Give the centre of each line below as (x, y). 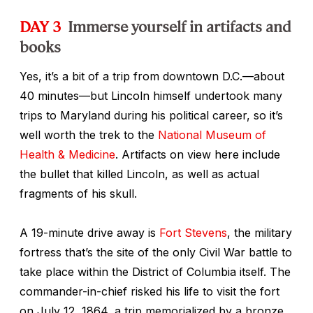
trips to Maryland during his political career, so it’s (151, 115)
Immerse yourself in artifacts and (180, 25)
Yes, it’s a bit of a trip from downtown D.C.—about (152, 76)
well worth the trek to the (89, 134)
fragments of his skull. (78, 193)
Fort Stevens (193, 232)
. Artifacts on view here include (198, 154)
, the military (260, 232)
